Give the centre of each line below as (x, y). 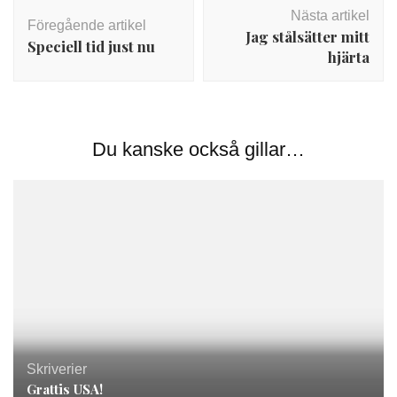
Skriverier (57, 369)
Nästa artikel (330, 16)
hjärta (349, 57)
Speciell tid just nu (91, 46)
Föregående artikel (87, 25)
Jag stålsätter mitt (307, 36)
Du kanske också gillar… (198, 149)
